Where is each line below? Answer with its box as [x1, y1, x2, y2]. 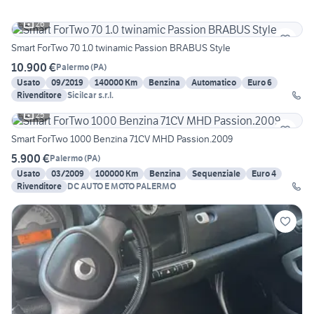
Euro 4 [252, 168, 276, 179]
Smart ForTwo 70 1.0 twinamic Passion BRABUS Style [11, 41, 231, 54]
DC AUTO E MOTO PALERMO [67, 180, 176, 191]
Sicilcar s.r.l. [67, 89, 114, 100]
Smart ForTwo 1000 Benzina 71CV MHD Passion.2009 [11, 132, 233, 145]
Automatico [191, 76, 236, 88]
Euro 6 [247, 76, 272, 88]
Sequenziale [192, 168, 240, 179]
